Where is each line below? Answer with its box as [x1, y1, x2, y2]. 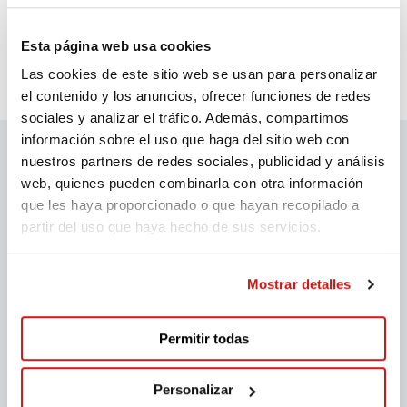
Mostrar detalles [246, 276, 352, 293]
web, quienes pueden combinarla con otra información [21, 175, 363, 192]
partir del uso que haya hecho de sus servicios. [21, 219, 322, 235]
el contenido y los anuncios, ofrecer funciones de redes [21, 88, 372, 104]
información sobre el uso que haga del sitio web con [21, 132, 350, 148]
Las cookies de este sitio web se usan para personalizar [21, 66, 378, 83]
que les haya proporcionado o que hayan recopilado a [21, 197, 360, 213]
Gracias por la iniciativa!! [44, 38, 179, 54]
